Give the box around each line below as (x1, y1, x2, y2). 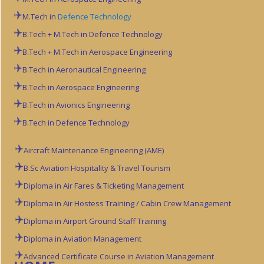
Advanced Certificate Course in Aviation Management (24, 251, 214, 262)
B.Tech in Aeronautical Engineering (22, 64, 146, 75)
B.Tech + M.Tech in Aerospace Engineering (22, 47, 173, 57)
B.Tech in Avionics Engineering (22, 100, 130, 110)
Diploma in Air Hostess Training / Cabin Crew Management (24, 198, 232, 209)
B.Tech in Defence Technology (22, 117, 130, 128)
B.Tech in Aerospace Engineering (22, 82, 140, 93)
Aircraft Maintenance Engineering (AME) (24, 145, 164, 156)
